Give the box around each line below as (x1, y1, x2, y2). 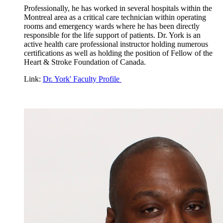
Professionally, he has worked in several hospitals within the (24, 3, 212, 12)
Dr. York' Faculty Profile (43, 74, 121, 83)
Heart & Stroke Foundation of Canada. (24, 57, 146, 66)
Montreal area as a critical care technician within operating (24, 12, 206, 21)
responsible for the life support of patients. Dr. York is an (24, 30, 201, 39)
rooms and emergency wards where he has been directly (24, 21, 200, 30)
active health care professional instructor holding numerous (24, 39, 208, 48)
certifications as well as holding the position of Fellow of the (24, 48, 213, 57)
